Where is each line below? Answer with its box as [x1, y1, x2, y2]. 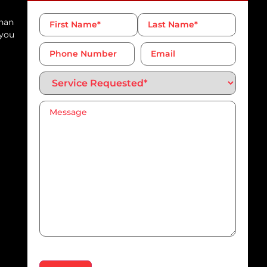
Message [39, 98, 75, 110]
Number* [39, 48, 76, 60]
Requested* [39, 77, 86, 89]
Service [39, 69, 69, 80]
